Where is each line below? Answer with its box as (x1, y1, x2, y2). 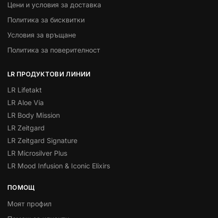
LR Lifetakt (7, 86, 42, 94)
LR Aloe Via (7, 98, 44, 107)
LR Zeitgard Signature (7, 136, 77, 145)
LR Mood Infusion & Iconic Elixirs (7, 162, 110, 170)
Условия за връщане (7, 30, 76, 39)
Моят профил (7, 199, 52, 208)
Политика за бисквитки (7, 15, 85, 24)
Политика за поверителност (7, 45, 100, 54)
